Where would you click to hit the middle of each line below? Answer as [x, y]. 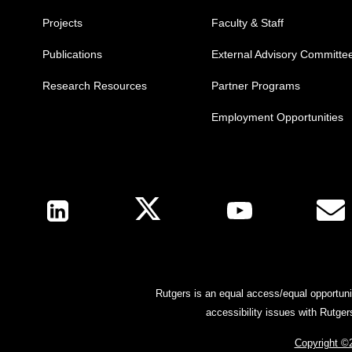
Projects [62, 23]
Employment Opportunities [277, 117]
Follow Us [76, 200]
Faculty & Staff [247, 23]
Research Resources [94, 86]
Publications [72, 55]
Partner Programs [255, 86]
